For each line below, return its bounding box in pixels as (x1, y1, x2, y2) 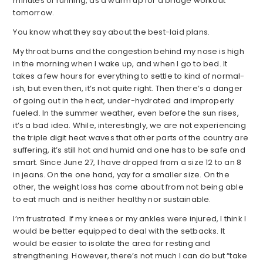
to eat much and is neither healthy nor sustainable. (13, 194, 211, 205)
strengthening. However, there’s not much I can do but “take (13, 250, 248, 262)
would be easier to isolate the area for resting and (13, 238, 211, 249)
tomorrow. (13, 7, 55, 19)
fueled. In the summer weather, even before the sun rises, (13, 107, 239, 119)
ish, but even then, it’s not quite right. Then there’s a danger (13, 83, 242, 95)
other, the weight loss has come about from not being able (13, 181, 244, 193)
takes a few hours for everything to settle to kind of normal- (13, 70, 245, 82)
